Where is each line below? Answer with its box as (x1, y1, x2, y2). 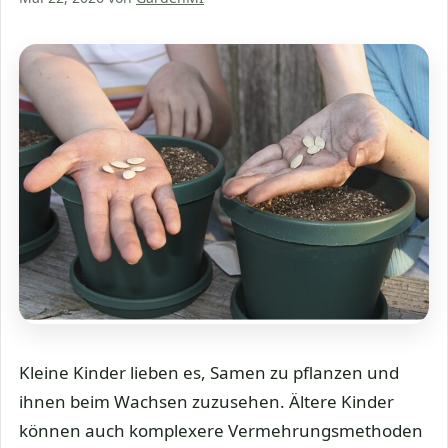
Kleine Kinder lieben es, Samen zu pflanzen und (19, 360, 399, 384)
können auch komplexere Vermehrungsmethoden (19, 418, 423, 442)
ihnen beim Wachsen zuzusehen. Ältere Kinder (19, 389, 394, 413)
